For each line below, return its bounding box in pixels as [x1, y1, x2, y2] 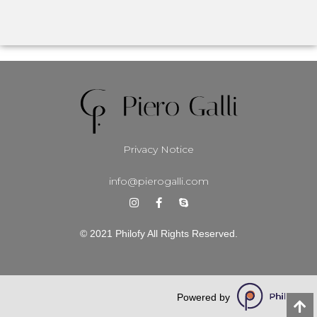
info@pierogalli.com [108, 174, 209, 188]
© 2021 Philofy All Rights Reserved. [79, 227, 238, 239]
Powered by [176, 292, 230, 304]
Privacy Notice [123, 143, 194, 156]
